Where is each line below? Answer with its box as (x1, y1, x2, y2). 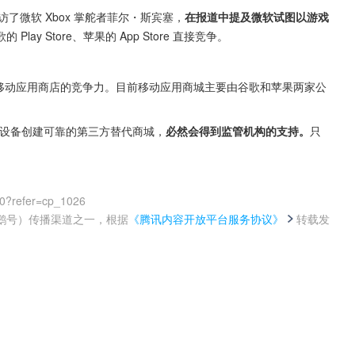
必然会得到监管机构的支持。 (166, 123, 310, 139)
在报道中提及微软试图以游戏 (185, 9, 329, 25)
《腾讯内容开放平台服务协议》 (128, 211, 284, 227)
